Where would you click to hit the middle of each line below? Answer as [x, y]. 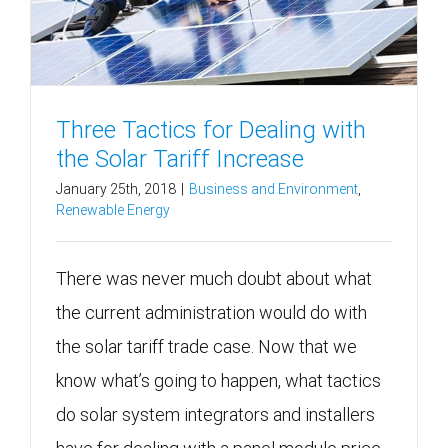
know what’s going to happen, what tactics [218, 381]
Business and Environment [273, 189]
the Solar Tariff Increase [180, 159]
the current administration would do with [211, 313]
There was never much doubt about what [214, 279]
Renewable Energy [113, 210]
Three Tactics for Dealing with [211, 130]
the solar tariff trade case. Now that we [206, 347]
